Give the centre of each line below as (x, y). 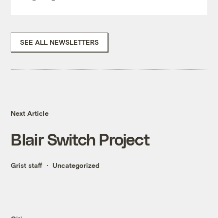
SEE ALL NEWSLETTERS (60, 42)
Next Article (30, 113)
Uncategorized (76, 165)
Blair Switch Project (80, 139)
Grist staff (27, 165)
